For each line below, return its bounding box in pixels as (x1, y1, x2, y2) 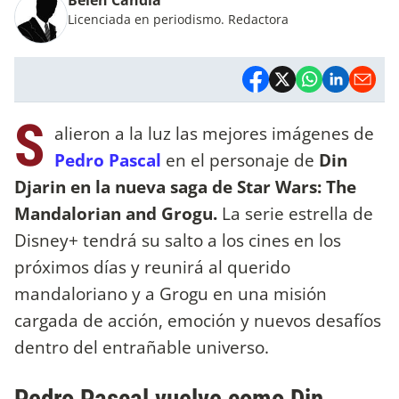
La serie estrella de (222, 200, 373, 225)
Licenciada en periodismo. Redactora (68, 10, 289, 28)
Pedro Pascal (54, 147, 161, 172)
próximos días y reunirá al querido (14, 254, 290, 279)
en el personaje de (166, 147, 319, 172)
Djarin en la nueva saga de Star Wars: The (14, 174, 356, 199)
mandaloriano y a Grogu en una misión (14, 281, 327, 305)
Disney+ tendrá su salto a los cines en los (14, 227, 341, 252)
